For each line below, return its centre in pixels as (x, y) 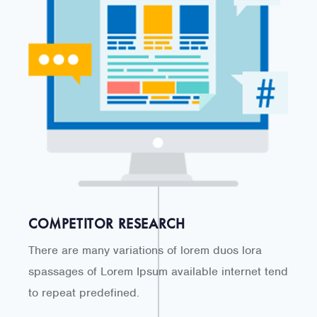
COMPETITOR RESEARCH (107, 223)
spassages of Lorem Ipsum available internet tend (158, 271)
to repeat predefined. (84, 292)
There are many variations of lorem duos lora (145, 250)
